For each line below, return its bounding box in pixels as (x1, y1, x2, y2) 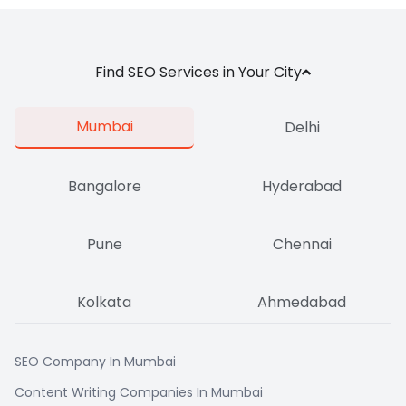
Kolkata (77, 291, 131, 313)
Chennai (272, 233, 332, 255)
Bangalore (67, 175, 141, 197)
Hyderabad (262, 175, 342, 197)
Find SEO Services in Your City (95, 61, 303, 82)
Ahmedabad (257, 291, 346, 313)
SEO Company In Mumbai (14, 352, 176, 371)
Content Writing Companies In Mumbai (14, 382, 263, 401)
